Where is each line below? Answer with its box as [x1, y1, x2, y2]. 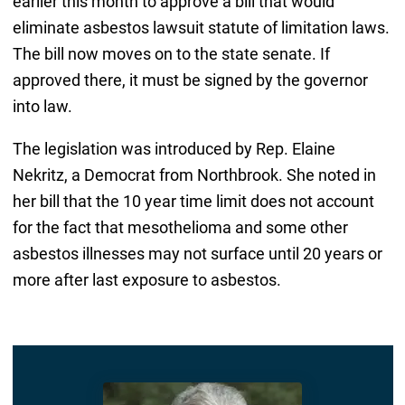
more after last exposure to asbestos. [12, 269, 281, 289]
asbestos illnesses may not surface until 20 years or [12, 243, 382, 263]
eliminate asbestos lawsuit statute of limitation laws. [12, 17, 390, 37]
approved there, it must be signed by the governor [12, 70, 368, 89]
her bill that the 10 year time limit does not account [12, 191, 374, 211]
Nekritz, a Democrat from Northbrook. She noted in [12, 165, 376, 184]
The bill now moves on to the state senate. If [12, 43, 330, 63]
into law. [12, 96, 72, 116]
